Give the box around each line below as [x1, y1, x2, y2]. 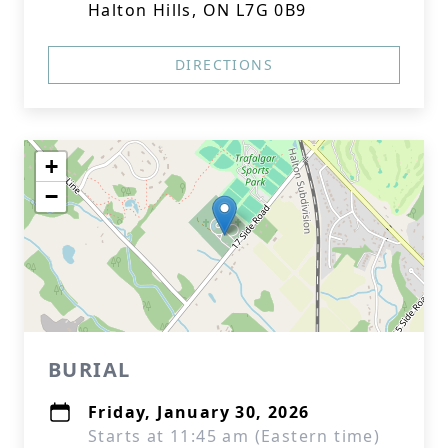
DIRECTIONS [175, 55, 273, 74]
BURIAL [48, 356, 131, 383]
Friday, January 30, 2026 [88, 401, 310, 423]
